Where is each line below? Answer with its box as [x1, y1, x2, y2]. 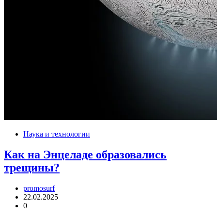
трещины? [4, 161, 60, 174]
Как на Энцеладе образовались [4, 148, 167, 161]
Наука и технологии [23, 130, 90, 139]
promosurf [23, 184, 55, 193]
